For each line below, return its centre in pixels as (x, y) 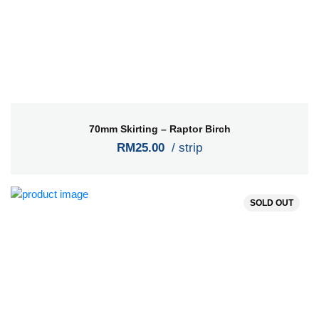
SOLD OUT (272, 203)
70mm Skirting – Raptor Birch (159, 129)
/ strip (185, 147)
